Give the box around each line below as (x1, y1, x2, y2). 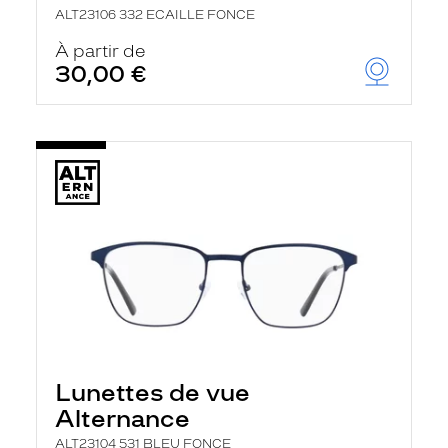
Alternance (55, 404, 190, 433)
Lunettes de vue (55, 378, 250, 407)
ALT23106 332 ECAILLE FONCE (55, 8, 255, 22)
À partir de (55, 41, 146, 61)
